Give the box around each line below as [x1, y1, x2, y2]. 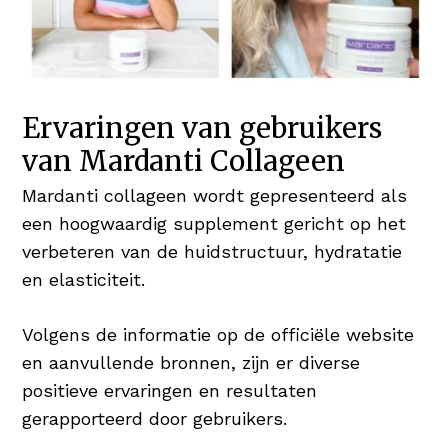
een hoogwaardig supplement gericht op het [22, 212, 407, 234]
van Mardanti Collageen [22, 143, 346, 179]
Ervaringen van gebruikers [22, 110, 383, 146]
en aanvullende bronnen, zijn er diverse [22, 351, 361, 373]
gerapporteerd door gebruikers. [22, 407, 288, 429]
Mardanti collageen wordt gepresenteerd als [22, 184, 408, 206]
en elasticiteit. [22, 268, 146, 290]
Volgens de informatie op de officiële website [22, 323, 415, 345]
